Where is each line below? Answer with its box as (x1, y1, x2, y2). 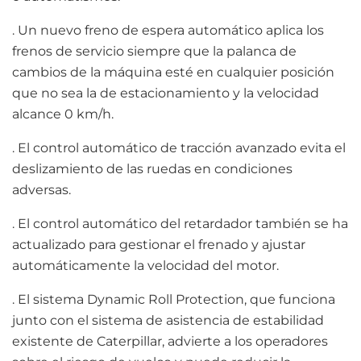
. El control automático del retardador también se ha (12, 215, 348, 231)
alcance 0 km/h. (12, 106, 114, 122)
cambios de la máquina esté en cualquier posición (12, 64, 334, 80)
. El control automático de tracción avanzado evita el (12, 139, 346, 156)
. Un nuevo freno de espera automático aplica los (12, 22, 324, 38)
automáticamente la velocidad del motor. (12, 257, 279, 273)
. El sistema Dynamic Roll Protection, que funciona (12, 291, 335, 307)
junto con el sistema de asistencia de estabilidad (12, 312, 324, 328)
